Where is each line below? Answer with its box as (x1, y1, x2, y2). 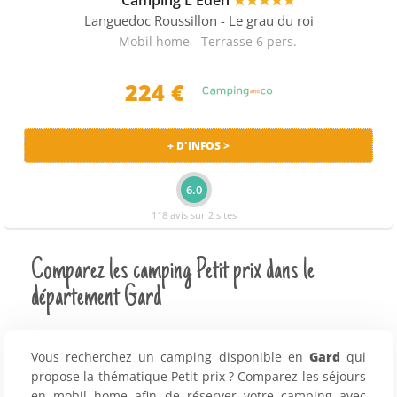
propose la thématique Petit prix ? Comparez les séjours (31, 368, 366, 385)
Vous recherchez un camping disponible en (31, 348, 309, 366)
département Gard (31, 283, 161, 315)
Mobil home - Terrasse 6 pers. (119, 32, 297, 50)
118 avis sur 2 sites (152, 207, 237, 222)
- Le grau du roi (220, 12, 314, 29)
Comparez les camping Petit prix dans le (31, 256, 315, 288)
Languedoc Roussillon (83, 12, 217, 29)
